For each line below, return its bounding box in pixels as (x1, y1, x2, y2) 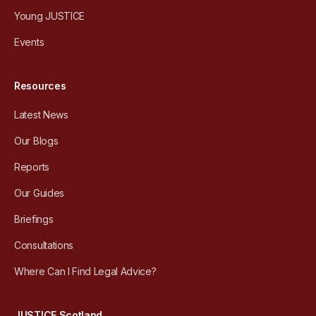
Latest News (14, 109, 68, 121)
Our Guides (14, 187, 64, 200)
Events (14, 36, 44, 49)
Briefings (14, 213, 54, 226)
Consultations (14, 239, 73, 252)
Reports (14, 161, 49, 174)
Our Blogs (14, 135, 59, 147)
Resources (14, 80, 66, 92)
